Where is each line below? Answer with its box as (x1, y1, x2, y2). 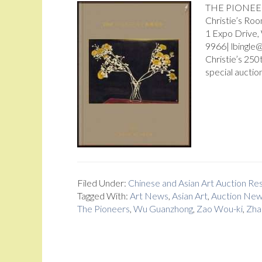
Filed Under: (77, 177, 128, 188)
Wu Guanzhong (133, 203, 193, 214)
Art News (130, 190, 168, 201)
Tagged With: (77, 190, 130, 201)
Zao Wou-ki (196, 203, 243, 214)
